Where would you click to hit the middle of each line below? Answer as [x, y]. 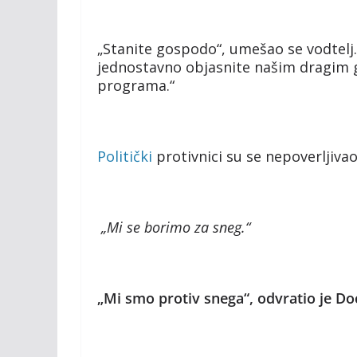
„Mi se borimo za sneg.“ [174, 228]
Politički [125, 157]
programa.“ [136, 86]
